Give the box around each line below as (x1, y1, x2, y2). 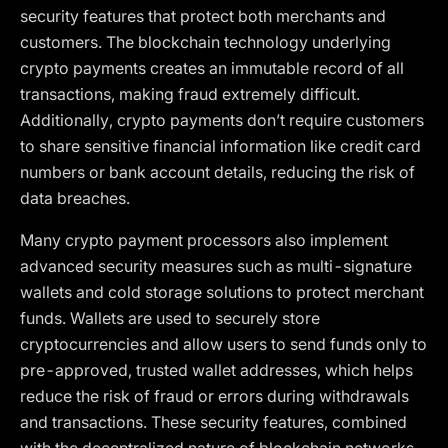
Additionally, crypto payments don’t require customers (20, 110, 424, 130)
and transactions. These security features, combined (20, 412, 407, 432)
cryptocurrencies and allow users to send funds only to (20, 334, 427, 354)
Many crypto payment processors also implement (20, 230, 388, 250)
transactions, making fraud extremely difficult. (20, 84, 360, 104)
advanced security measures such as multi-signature (20, 256, 412, 276)
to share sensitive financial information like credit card (20, 136, 421, 156)
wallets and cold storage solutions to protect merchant (20, 282, 424, 302)
